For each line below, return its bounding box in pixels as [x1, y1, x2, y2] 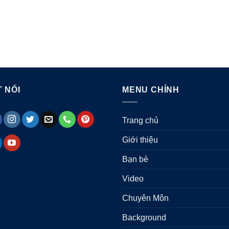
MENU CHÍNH [122, 85, 179, 94]
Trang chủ [122, 116, 158, 125]
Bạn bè [122, 155, 148, 164]
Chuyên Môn [122, 194, 169, 203]
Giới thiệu [122, 135, 158, 145]
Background [122, 213, 166, 222]
